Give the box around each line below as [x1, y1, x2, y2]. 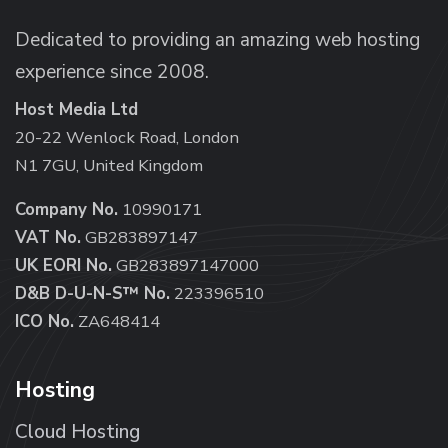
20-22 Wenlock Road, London [15, 125, 239, 149]
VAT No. [15, 225, 81, 249]
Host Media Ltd [15, 97, 138, 121]
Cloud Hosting [15, 419, 140, 446]
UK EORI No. [15, 253, 112, 277]
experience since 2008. [15, 58, 209, 85]
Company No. [15, 197, 118, 221]
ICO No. [15, 309, 74, 333]
